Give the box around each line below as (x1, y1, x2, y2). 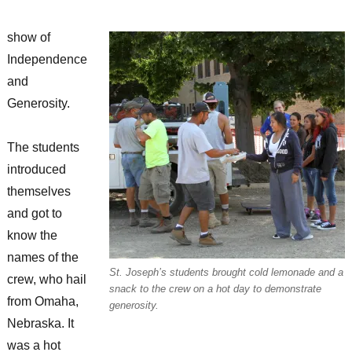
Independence (6, 53, 87, 67)
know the (6, 229, 57, 243)
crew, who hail (6, 273, 86, 287)
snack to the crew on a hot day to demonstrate (109, 283, 322, 295)
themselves (6, 185, 71, 199)
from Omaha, (6, 295, 79, 309)
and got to (6, 207, 62, 221)
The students (6, 141, 79, 155)
